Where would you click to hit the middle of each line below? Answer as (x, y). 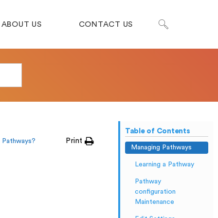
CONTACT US (106, 24)
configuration (155, 192)
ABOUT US (21, 24)
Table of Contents (157, 131)
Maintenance (154, 202)
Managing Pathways (161, 147)
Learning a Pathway (164, 164)
